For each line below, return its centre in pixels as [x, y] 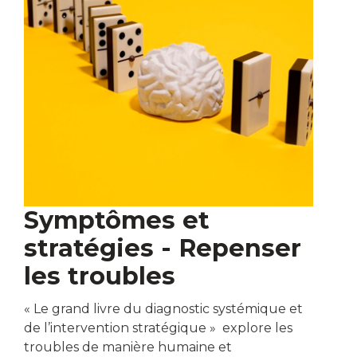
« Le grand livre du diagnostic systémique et [163, 309]
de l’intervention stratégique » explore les [158, 328]
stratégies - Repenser [163, 248]
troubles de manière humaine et [128, 347]
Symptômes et [117, 220]
